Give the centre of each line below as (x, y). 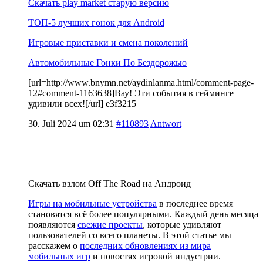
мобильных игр (59, 256)
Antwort (166, 123)
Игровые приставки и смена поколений (108, 42)
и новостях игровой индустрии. (156, 256)
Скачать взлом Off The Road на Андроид (109, 183)
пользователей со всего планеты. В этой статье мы (130, 235)
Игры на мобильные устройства (92, 203)
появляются (53, 224)
